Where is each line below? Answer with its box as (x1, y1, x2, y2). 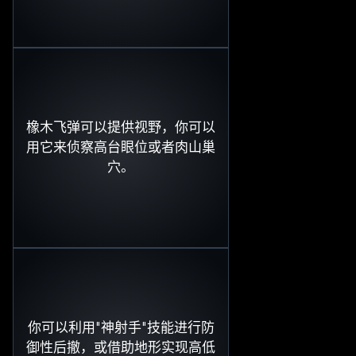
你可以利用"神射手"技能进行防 (27, 319, 215, 336)
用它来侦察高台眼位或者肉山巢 (26, 139, 215, 156)
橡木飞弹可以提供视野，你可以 (26, 119, 215, 136)
